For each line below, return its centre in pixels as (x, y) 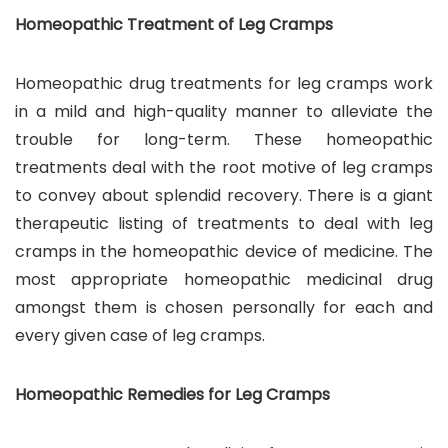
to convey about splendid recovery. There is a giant (224, 195)
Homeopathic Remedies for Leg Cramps (172, 394)
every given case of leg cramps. (140, 335)
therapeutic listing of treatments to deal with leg (224, 223)
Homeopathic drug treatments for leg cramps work (224, 83)
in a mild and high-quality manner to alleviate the (224, 111)
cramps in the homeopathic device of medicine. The (224, 251)
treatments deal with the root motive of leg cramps (224, 167)
